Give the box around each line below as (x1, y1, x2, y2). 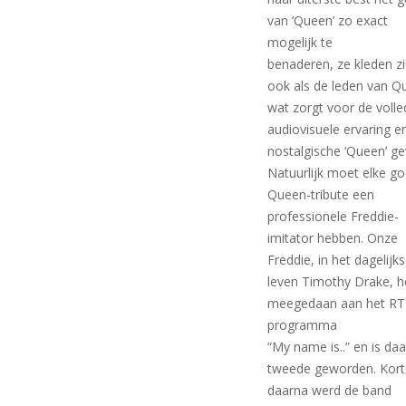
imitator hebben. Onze (267, 228, 399, 246)
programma (267, 315, 338, 333)
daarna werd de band (267, 381, 392, 399)
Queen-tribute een (267, 185, 375, 203)
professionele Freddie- (267, 207, 400, 225)
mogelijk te (267, 33, 333, 51)
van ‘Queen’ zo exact (267, 11, 389, 29)
